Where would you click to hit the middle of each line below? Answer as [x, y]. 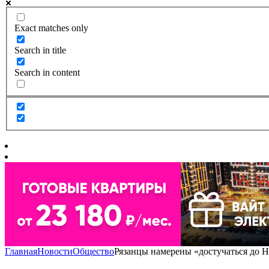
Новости [55, 252]
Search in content [47, 72]
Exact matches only [51, 28]
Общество [93, 252]
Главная [21, 252]
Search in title [40, 50]
